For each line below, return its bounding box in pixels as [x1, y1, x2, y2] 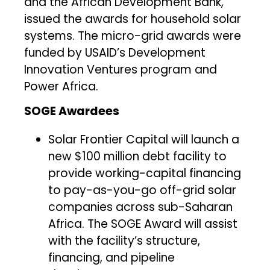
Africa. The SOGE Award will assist [48, 215, 238, 232]
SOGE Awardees [24, 102, 120, 119]
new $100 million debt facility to [48, 148, 227, 165]
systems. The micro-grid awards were [24, 27, 242, 44]
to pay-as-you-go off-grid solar [48, 181, 237, 198]
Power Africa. [24, 78, 99, 95]
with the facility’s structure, [48, 232, 201, 249]
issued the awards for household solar [24, 10, 242, 27]
